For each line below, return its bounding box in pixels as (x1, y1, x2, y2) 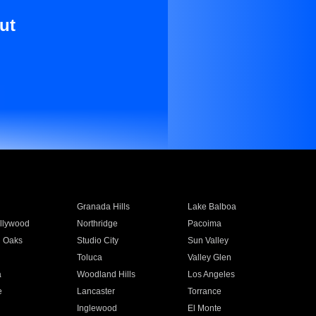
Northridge (76, 219, 118, 229)
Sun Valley (188, 236, 229, 245)
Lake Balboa (188, 202, 237, 212)
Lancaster (76, 286, 115, 296)
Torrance (188, 286, 222, 296)
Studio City (76, 236, 119, 245)
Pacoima (188, 219, 222, 229)
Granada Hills (76, 202, 130, 212)
